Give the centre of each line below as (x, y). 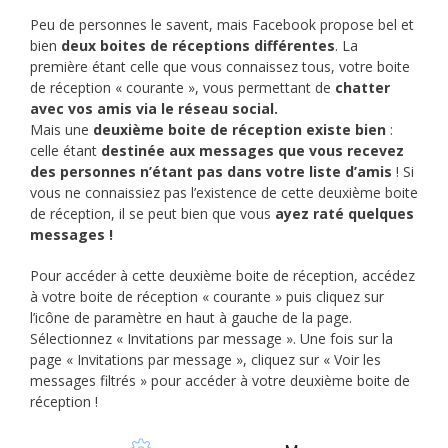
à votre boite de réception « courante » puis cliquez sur (207, 296)
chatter (362, 87)
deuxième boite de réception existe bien (239, 129)
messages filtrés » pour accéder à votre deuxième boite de (220, 380)
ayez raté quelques (344, 213)
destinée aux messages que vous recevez (252, 150)
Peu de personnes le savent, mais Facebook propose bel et (222, 24)
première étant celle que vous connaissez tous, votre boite (220, 66)
